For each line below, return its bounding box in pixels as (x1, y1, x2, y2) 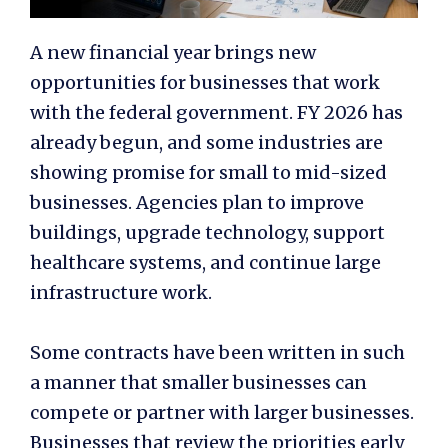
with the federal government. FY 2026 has (30, 100, 403, 124)
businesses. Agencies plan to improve (30, 190, 364, 214)
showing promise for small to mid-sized (30, 160, 387, 184)
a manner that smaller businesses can (30, 370, 367, 394)
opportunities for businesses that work (30, 70, 380, 94)
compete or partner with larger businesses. (30, 400, 414, 424)
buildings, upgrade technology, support (30, 220, 385, 244)
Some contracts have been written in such (30, 340, 405, 364)
